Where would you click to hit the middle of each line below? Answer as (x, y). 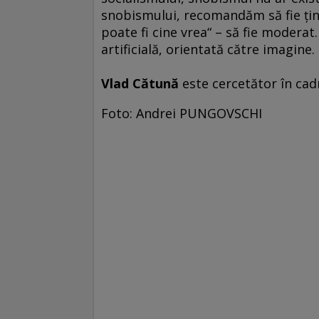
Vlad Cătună (140, 83)
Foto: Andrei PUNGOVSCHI (182, 113)
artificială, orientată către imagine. (208, 49)
